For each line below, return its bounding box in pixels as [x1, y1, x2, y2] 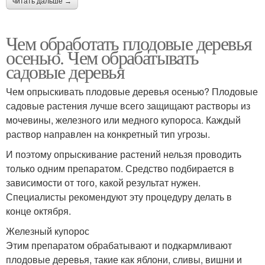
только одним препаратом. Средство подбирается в [6, 161, 234, 176]
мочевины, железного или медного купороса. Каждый [6, 113, 241, 127]
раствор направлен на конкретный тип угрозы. [6, 127, 210, 141]
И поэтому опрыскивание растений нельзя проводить [6, 147, 241, 161]
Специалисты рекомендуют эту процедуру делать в [6, 190, 232, 204]
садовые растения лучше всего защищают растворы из [6, 99, 250, 113]
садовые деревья [6, 59, 124, 85]
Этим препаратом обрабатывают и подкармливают [6, 238, 232, 253]
